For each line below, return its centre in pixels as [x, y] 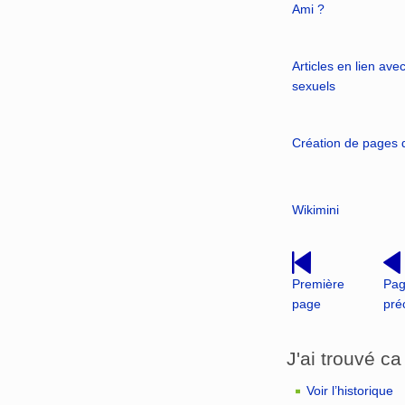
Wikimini [315, 209]
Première [318, 283]
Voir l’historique [350, 391]
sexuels [313, 85]
